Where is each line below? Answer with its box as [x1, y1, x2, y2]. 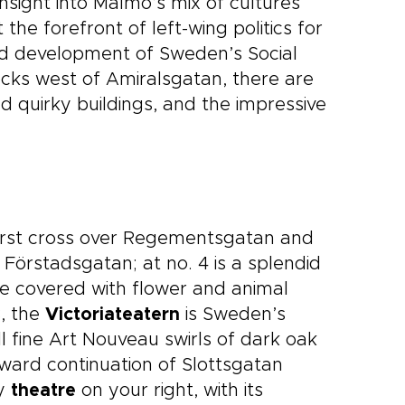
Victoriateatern [45, 306, 180, 324]
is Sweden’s [180, 306, 286, 324]
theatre [11, 381, 76, 400]
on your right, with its [76, 381, 263, 400]
